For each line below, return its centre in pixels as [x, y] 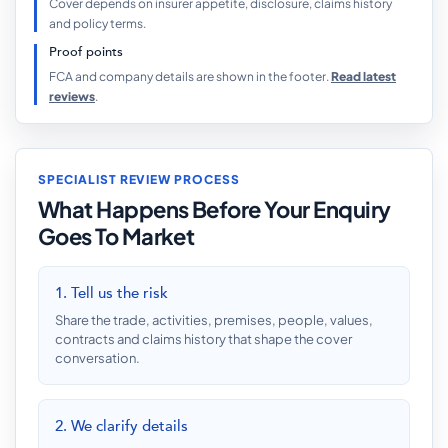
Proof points [86, 52]
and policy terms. [97, 23]
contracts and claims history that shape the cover [203, 339]
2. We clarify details [121, 426]
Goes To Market [116, 236]
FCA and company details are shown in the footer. [190, 76]
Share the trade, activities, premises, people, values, [214, 320]
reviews [72, 96]
